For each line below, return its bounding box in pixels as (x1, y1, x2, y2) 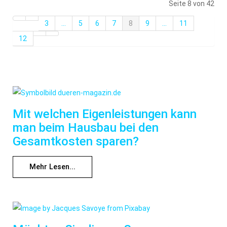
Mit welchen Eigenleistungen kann (13, 107, 197, 122)
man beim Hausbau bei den (13, 121, 159, 135)
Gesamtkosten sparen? (13, 134, 139, 149)
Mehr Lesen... (29, 163, 75, 172)
